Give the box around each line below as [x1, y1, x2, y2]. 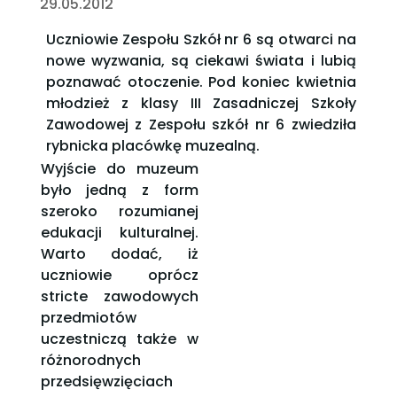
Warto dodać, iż [40, 244, 198, 265]
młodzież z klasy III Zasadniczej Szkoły [45, 93, 356, 114]
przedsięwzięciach [40, 371, 173, 393]
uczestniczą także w [40, 329, 198, 350]
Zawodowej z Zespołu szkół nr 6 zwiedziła [45, 114, 356, 136]
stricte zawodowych [40, 286, 198, 307]
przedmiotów [40, 307, 136, 329]
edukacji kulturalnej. [40, 222, 198, 244]
